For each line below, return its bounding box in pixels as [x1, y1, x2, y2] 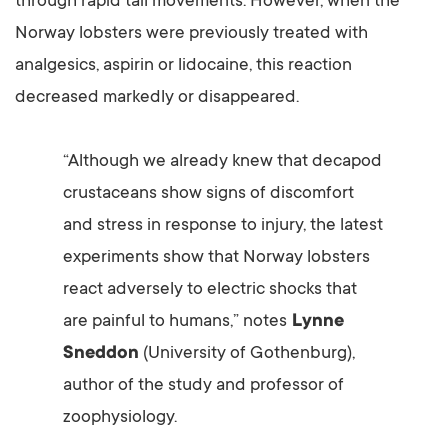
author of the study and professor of [63, 376, 344, 397]
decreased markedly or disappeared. [15, 88, 299, 109]
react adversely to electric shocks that [63, 280, 357, 301]
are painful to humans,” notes [63, 312, 287, 333]
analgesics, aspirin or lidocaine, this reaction [15, 56, 352, 77]
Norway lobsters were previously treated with [15, 24, 368, 45]
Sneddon [63, 344, 139, 365]
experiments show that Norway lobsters [63, 248, 370, 269]
